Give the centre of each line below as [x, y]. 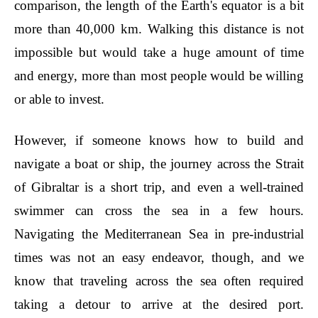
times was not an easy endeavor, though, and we [159, 257]
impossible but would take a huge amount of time [159, 52]
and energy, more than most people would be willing [159, 76]
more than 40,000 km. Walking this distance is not [159, 29]
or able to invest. [59, 99]
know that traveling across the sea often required [159, 281]
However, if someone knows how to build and [159, 140]
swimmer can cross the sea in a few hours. [159, 210]
